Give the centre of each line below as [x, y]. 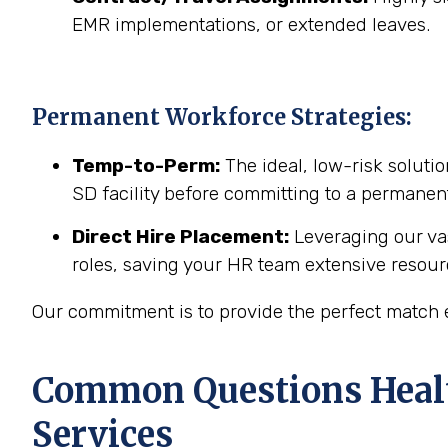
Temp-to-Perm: [146, 165]
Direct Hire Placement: [180, 236]
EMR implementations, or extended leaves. [251, 24]
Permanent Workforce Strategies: [222, 117]
